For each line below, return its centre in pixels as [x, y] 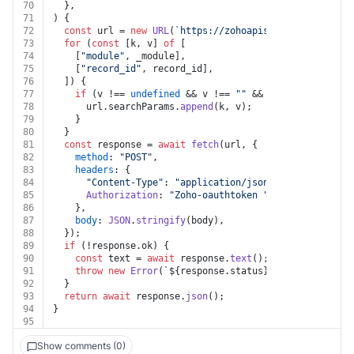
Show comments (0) [81, 346]
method [92, 157]
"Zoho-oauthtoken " [219, 195]
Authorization [122, 195]
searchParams [141, 107]
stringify [161, 220]
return [81, 296]
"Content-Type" [125, 183]
